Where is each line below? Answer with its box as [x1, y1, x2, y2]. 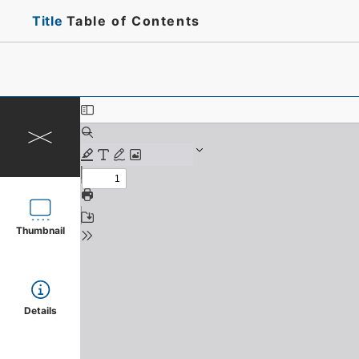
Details [23, 305, 57, 317]
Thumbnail [15, 224, 65, 236]
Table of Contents [66, 13, 200, 29]
